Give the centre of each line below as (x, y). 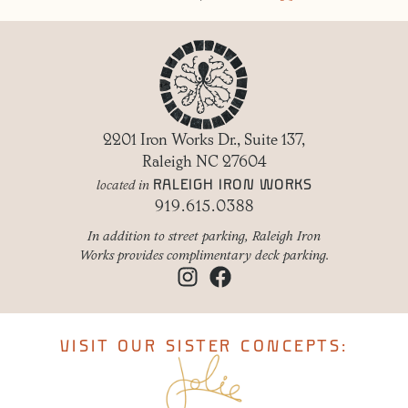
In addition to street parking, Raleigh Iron (204, 238)
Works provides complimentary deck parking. (204, 257)
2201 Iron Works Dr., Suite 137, (204, 141)
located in (122, 187)
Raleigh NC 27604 (204, 163)
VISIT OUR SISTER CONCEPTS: (204, 347)
